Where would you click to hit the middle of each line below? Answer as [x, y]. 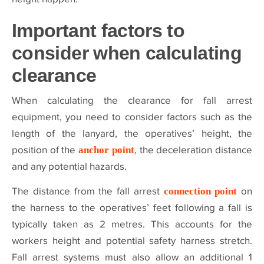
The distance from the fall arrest [88, 192]
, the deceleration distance [193, 150]
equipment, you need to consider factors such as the [132, 117]
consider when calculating [127, 53]
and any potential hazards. [69, 167]
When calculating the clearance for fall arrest [132, 101]
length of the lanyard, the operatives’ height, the [132, 134]
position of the [45, 150]
